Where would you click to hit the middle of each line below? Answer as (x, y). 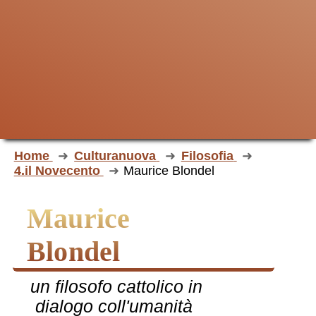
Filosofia (207, 156)
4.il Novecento (57, 170)
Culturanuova (115, 156)
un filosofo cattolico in (36, 286)
